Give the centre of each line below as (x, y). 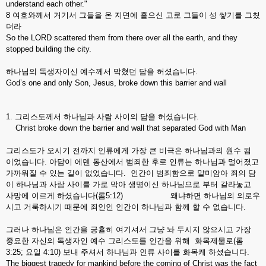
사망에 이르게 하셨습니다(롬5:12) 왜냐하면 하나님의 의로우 (133, 196)
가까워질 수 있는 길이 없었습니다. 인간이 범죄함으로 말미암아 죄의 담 (131, 173)
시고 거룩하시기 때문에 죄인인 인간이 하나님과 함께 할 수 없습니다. (126, 207)
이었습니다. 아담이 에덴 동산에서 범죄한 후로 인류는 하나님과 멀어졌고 (132, 162)
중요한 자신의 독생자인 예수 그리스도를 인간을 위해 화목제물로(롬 (125, 241)
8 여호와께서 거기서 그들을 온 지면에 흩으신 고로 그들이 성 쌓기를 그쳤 (133, 15)
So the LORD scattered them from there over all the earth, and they (122, 38)
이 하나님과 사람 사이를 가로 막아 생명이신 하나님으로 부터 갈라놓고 (129, 184)
